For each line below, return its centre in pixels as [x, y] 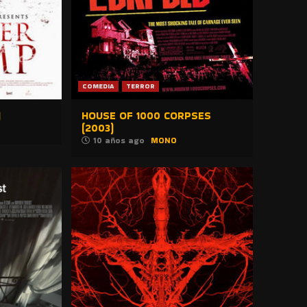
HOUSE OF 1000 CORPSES [147, 116]
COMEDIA [99, 86]
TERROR [141, 86]
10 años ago [121, 140]
